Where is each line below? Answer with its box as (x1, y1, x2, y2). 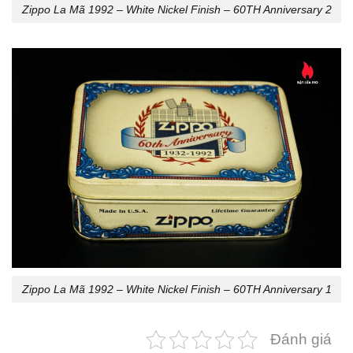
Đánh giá (270, 331, 332, 348)
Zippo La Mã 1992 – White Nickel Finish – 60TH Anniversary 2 (21, 2, 332, 16)
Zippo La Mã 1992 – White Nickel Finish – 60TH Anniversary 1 (21, 282, 332, 295)
